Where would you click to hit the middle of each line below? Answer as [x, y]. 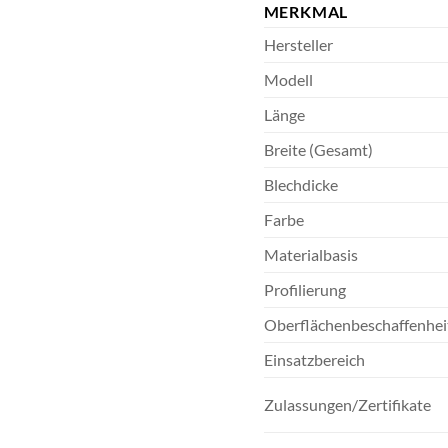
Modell [288, 79]
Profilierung [304, 289]
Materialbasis [310, 254]
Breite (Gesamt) [318, 149]
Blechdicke [300, 184]
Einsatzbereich [314, 359]
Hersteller [298, 44]
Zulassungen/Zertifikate [347, 404]
